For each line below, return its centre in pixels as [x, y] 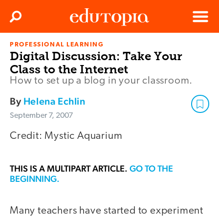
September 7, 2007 [41, 116]
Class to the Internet [69, 69]
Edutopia [84, 49]
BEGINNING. [35, 179]
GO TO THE [151, 169]
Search [26, 20]
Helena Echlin [54, 101]
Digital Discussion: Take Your [96, 56]
